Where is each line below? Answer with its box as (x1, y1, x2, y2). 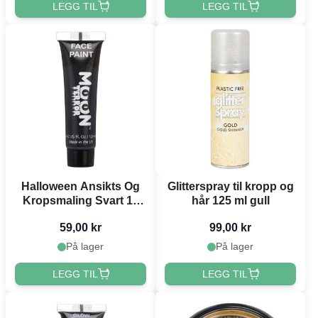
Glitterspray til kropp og (167, 180, 294, 192)
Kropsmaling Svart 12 (22, 194, 139, 207)
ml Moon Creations (30, 209, 131, 221)
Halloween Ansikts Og (21, 180, 140, 192)
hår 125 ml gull (191, 194, 270, 207)
